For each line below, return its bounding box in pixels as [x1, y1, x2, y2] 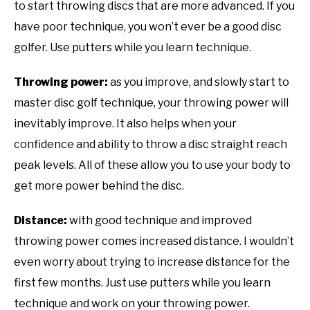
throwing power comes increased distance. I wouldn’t [14, 235, 294, 248]
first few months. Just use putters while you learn [14, 276, 271, 290]
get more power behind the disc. [14, 179, 184, 193]
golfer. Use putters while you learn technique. [14, 41, 251, 55]
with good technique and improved [69, 214, 252, 228]
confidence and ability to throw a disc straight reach [14, 138, 287, 152]
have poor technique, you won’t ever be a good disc [14, 20, 282, 34]
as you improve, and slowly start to [108, 75, 289, 89]
